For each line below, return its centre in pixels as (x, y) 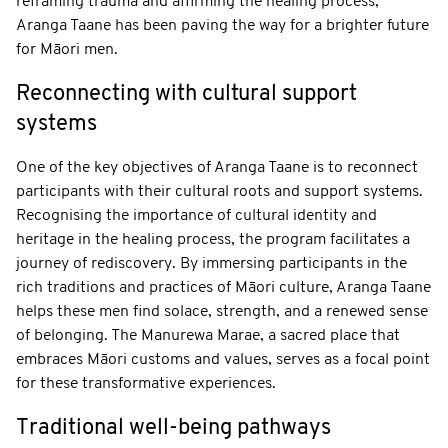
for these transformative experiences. (146, 383)
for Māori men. (67, 49)
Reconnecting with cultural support (186, 94)
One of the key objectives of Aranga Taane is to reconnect (217, 167)
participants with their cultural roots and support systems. (219, 191)
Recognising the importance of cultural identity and (196, 215)
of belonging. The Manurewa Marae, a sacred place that (208, 335)
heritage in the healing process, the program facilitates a (213, 239)
